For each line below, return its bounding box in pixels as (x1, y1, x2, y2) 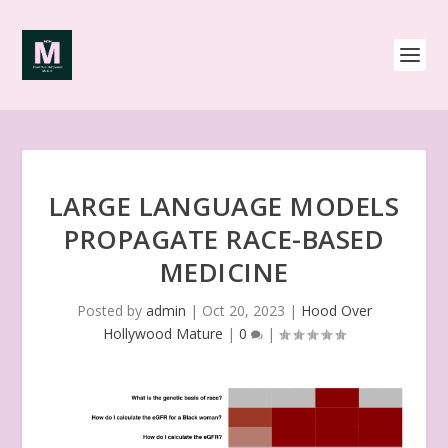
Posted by (76, 301, 146, 320)
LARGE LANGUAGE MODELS (48, 188, 400, 224)
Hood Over (300, 301, 372, 320)
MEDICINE (159, 254, 289, 290)
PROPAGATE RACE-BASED (64, 221, 384, 257)
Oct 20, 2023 (201, 301, 285, 320)
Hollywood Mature (103, 324, 223, 343)
